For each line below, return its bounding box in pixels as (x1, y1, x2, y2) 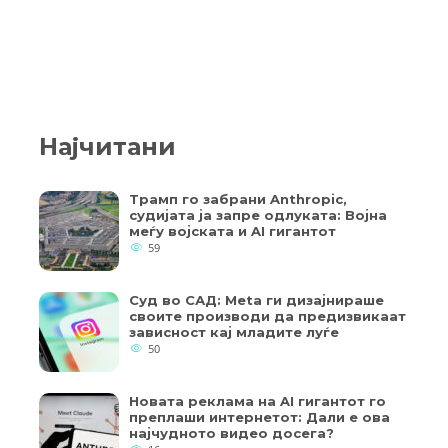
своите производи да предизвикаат (129, 308, 406, 325)
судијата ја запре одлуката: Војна (129, 207, 387, 224)
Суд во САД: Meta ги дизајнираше (129, 292, 384, 309)
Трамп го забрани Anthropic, (129, 191, 347, 208)
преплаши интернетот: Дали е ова (129, 409, 390, 426)
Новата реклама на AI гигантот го (129, 393, 386, 410)
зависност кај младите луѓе (129, 324, 339, 341)
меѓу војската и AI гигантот (129, 223, 336, 240)
